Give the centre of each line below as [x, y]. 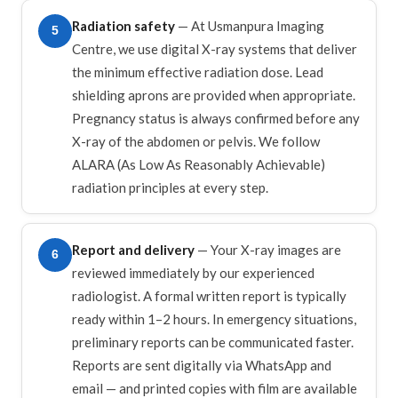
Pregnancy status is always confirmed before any [216, 118]
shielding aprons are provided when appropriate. [214, 95]
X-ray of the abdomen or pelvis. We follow [196, 141]
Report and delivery [133, 249]
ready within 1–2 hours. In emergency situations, [214, 318]
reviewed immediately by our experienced [193, 272]
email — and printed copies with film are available [215, 388]
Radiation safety [123, 25]
